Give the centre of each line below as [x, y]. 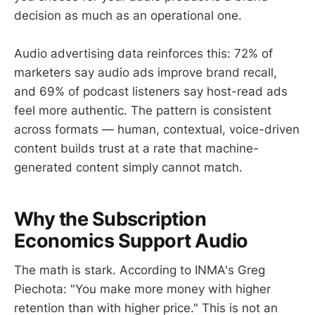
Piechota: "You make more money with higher [142, 289]
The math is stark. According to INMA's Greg [140, 270]
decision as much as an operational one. [128, 15]
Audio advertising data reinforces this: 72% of [143, 54]
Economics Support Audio [131, 240]
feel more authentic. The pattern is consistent [143, 111]
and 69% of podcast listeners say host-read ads [151, 92]
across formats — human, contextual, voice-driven [157, 130]
